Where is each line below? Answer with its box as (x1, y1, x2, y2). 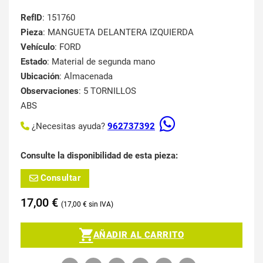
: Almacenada (59, 70, 113, 82)
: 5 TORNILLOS (79, 85, 136, 96)
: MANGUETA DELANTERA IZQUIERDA (43, 26, 194, 38)
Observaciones (21, 85, 79, 96)
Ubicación (21, 70, 59, 82)
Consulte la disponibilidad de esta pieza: (21, 150, 178, 161)
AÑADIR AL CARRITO (93, 229, 184, 240)
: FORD (55, 41, 81, 52)
